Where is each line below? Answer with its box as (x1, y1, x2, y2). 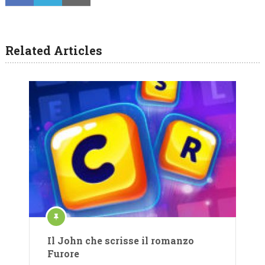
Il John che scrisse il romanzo (47, 234, 194, 247)
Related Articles (5, 43, 102, 59)
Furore (47, 247, 79, 260)
